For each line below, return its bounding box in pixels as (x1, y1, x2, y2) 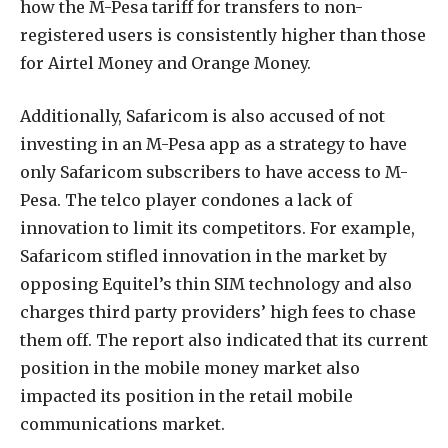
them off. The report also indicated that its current (20, 329, 428, 350)
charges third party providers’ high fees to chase (20, 301, 416, 322)
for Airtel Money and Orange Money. (20, 53, 311, 74)
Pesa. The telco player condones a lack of (20, 189, 352, 210)
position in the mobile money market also (20, 357, 360, 378)
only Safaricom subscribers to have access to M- (20, 161, 408, 182)
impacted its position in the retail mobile (20, 385, 353, 406)
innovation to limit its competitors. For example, (20, 217, 415, 238)
